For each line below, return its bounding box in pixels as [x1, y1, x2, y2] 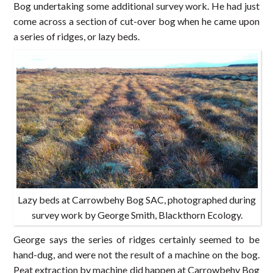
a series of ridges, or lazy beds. [13, 30, 140, 42]
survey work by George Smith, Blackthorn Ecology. [31, 209, 243, 221]
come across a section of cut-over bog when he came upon [13, 15, 260, 27]
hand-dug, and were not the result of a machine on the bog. [13, 249, 260, 261]
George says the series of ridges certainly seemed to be [13, 233, 260, 246]
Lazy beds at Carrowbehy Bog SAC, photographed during [18, 194, 257, 206]
